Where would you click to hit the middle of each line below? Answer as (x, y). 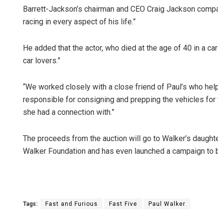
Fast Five (123, 204)
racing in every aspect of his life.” (79, 22)
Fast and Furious (72, 204)
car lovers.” (42, 61)
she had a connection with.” (69, 112)
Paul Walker (167, 204)
